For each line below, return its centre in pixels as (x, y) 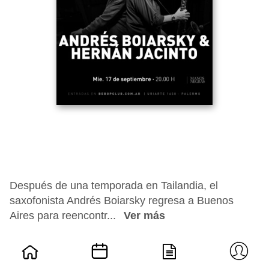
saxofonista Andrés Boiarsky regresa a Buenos (122, 201)
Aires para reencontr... (64, 216)
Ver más (144, 216)
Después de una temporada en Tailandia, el (114, 186)
